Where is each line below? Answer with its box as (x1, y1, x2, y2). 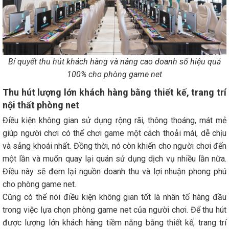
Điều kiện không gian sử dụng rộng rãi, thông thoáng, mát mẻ (3, 116, 226, 126)
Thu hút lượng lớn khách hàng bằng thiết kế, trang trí (3, 87, 226, 98)
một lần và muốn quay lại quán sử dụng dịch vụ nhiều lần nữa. (3, 154, 226, 164)
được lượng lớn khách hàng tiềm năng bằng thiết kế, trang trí (3, 218, 226, 228)
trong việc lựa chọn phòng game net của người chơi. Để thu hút (3, 205, 226, 215)
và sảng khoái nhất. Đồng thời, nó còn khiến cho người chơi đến (3, 141, 226, 151)
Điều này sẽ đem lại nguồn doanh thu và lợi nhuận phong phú (3, 167, 226, 177)
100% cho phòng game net (67, 70, 162, 80)
